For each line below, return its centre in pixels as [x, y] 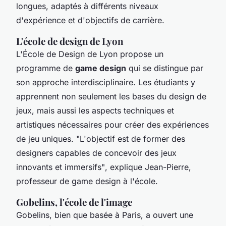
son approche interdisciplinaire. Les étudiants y [106, 82]
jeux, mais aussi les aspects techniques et [95, 110]
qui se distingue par [165, 68]
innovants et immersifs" [61, 167]
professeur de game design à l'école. [87, 181]
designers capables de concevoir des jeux [96, 153]
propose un [140, 54]
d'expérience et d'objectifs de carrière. [90, 20]
